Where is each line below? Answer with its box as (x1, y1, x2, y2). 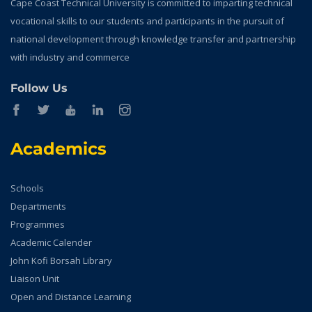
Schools (10, 182, 44, 194)
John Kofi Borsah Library (10, 254, 112, 267)
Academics (10, 139, 107, 159)
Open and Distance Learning (10, 290, 131, 303)
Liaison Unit (10, 272, 59, 285)
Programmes (10, 218, 65, 231)
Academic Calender (10, 236, 92, 249)
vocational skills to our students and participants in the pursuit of (10, 15, 284, 27)
